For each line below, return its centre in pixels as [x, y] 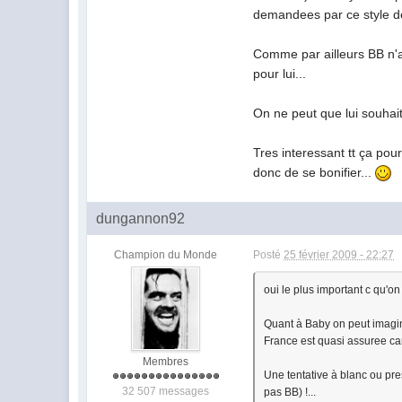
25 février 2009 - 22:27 [339, 255]
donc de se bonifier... [315, 172]
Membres [166, 362]
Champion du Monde [166, 255]
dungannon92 [141, 218]
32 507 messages [166, 391]
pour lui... [280, 74]
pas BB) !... [290, 392]
